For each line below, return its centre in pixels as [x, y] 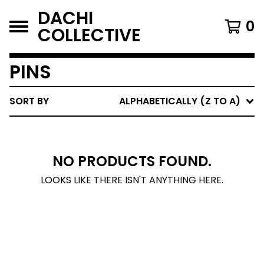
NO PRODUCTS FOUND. [132, 161]
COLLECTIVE [89, 35]
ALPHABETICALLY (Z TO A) [180, 101]
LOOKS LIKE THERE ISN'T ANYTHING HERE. [132, 180]
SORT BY [29, 101]
